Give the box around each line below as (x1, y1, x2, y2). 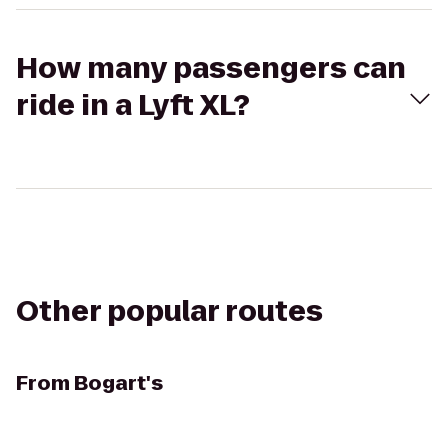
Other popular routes (16, 292, 323, 331)
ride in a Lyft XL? (16, 86, 250, 125)
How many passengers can (16, 49, 406, 88)
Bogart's (74, 369, 163, 397)
